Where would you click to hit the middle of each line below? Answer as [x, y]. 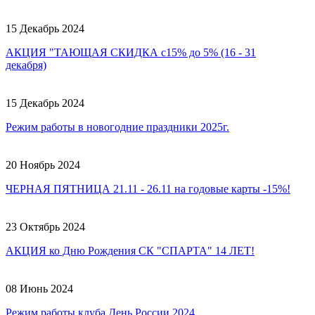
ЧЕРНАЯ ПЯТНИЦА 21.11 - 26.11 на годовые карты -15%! [148, 188]
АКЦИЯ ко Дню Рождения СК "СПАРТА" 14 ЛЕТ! [130, 250]
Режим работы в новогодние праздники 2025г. [117, 127]
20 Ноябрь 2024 [43, 165]
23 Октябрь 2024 [45, 226]
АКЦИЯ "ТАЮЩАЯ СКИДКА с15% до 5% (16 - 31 [131, 52]
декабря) [26, 65]
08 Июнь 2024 [39, 288]
